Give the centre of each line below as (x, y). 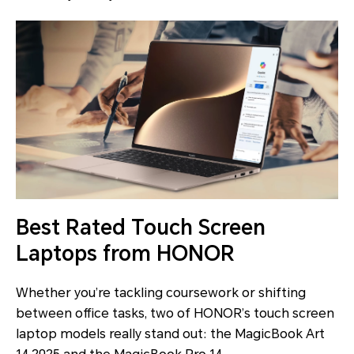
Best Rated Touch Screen (141, 228)
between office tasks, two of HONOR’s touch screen (175, 314)
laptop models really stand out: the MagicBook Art (170, 334)
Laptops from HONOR (125, 254)
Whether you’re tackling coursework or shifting (161, 293)
